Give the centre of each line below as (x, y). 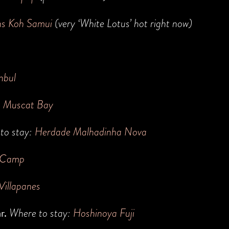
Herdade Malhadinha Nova (91, 131)
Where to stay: (41, 213)
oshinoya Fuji (108, 213)
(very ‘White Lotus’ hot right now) (122, 23)
